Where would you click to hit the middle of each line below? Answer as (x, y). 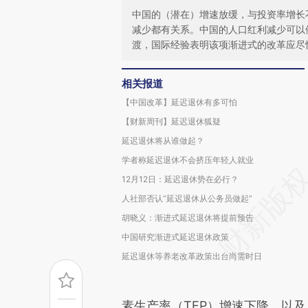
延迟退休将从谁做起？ (163, 141)
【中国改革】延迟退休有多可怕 (179, 102)
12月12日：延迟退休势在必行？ (180, 179)
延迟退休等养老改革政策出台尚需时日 (192, 256)
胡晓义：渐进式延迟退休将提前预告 (188, 218)
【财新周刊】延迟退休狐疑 (171, 121)
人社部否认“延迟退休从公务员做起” (187, 198)
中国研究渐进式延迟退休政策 (175, 237)
